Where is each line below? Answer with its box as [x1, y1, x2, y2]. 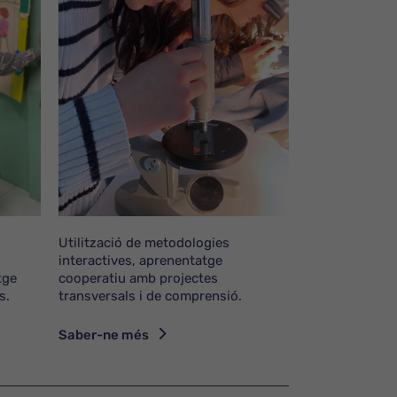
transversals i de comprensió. [58, 287, 242, 304]
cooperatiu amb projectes [58, 269, 218, 286]
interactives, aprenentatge [58, 252, 222, 269]
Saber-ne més [58, 326, 149, 343]
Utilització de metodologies [58, 234, 230, 251]
